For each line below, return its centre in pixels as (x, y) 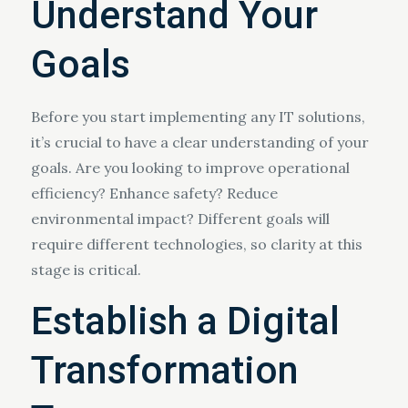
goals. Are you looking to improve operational (190, 168)
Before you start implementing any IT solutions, (198, 117)
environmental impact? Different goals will (180, 219)
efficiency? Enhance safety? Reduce (154, 193)
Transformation (164, 370)
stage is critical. (86, 270)
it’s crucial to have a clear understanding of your (199, 142)
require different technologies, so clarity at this (196, 244)
